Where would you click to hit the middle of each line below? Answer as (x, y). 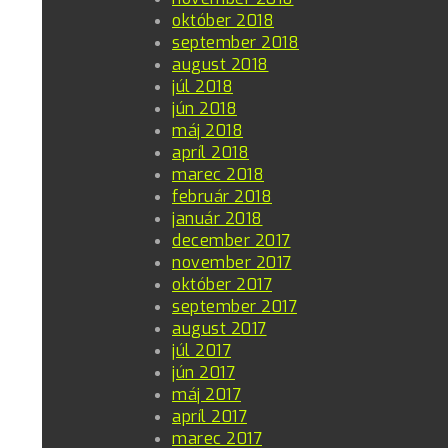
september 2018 (235, 42)
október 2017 (222, 284)
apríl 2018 (210, 152)
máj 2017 (206, 394)
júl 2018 (202, 86)
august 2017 (219, 328)
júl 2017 (201, 350)
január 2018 (217, 218)
